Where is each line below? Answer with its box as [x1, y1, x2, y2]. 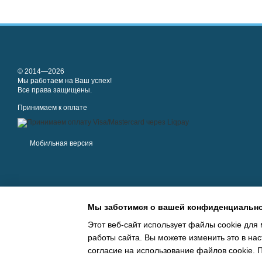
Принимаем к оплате [18, 104, 87, 112]
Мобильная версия [28, 139, 93, 147]
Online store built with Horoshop [18, 243, 108, 250]
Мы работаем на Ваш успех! [18, 77, 112, 85]
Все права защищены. [18, 86, 92, 94]
